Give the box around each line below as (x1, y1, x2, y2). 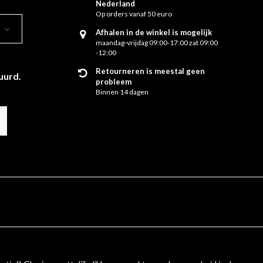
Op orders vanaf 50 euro (96, 9, 172, 18)
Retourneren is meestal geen (96, 66, 205, 76)
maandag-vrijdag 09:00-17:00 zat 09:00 (96, 38, 218, 47)
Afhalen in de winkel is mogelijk (96, 28, 212, 37)
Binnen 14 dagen (96, 87, 149, 96)
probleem (96, 77, 131, 86)
